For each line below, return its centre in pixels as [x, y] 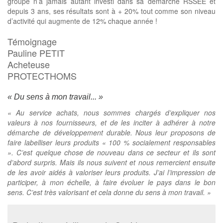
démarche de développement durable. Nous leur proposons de [111, 133]
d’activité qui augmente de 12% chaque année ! [83, 21]
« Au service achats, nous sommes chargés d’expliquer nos [111, 113]
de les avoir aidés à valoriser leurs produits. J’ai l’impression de [111, 172]
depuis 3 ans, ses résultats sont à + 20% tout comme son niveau [111, 11]
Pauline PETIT [36, 53]
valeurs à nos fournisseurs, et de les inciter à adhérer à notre [111, 123]
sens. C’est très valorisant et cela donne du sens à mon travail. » [110, 192]
